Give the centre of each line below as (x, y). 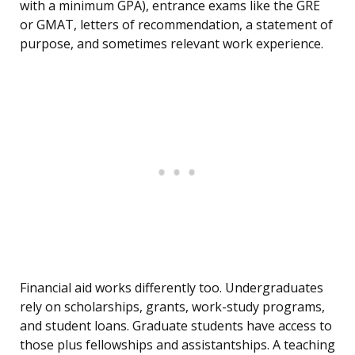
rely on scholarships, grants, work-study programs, (172, 307)
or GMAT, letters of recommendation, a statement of (176, 25)
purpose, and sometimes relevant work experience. (172, 44)
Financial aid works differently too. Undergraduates (172, 288)
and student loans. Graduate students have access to (176, 326)
